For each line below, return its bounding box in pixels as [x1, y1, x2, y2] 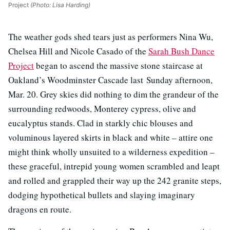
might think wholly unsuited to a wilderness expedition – [8, 146, 215, 158]
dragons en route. [8, 203, 71, 216]
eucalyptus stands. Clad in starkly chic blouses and [8, 117, 193, 129]
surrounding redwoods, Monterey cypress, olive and [8, 103, 196, 115]
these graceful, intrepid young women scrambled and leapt [8, 160, 220, 172]
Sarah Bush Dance [148, 45, 215, 57]
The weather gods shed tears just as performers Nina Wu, [8, 31, 213, 43]
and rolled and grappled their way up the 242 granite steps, [8, 175, 221, 187]
